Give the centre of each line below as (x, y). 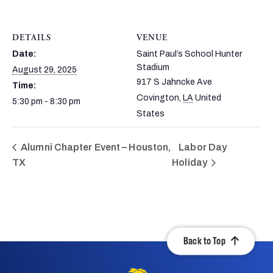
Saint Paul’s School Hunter (189, 54)
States (151, 113)
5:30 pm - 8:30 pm (46, 101)
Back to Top (204, 241)
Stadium (153, 67)
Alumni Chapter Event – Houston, (95, 147)
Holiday (191, 162)
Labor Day (203, 147)
